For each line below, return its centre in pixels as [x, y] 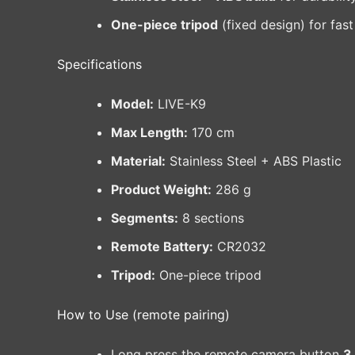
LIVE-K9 [180, 104]
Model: [132, 104]
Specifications [99, 65]
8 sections [211, 218]
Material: [138, 161]
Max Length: [149, 133]
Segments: [145, 218]
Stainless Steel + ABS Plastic [254, 161]
